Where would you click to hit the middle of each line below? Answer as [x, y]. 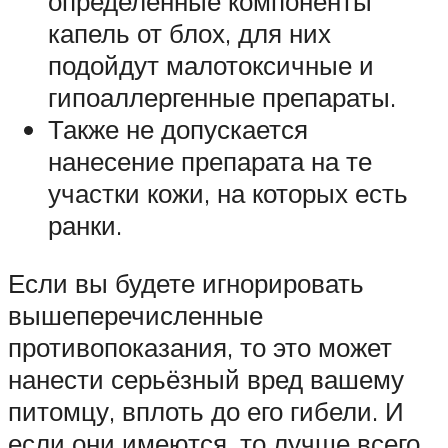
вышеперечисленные [135, 314]
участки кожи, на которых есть [228, 193]
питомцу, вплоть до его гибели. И [206, 410]
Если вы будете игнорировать [186, 282]
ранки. [85, 225]
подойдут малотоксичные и [211, 65]
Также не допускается [178, 129]
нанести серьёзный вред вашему [206, 378]
